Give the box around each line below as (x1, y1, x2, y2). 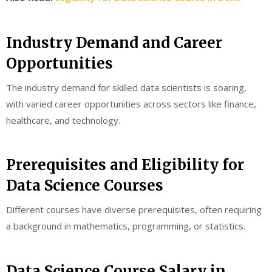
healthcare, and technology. (6, 114, 120, 126)
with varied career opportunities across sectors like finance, (6, 97, 256, 110)
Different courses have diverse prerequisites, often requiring (6, 203, 262, 216)
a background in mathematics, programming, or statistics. (6, 220, 245, 233)
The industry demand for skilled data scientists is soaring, (6, 81, 246, 93)
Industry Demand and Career (6, 33, 222, 52)
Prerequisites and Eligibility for (6, 155, 244, 175)
